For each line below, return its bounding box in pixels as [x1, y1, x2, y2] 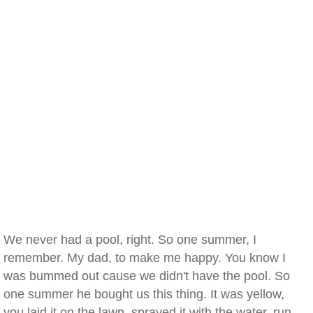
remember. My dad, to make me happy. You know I [3, 251, 286, 265]
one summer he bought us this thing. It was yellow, [3, 287, 284, 301]
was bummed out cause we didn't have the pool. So [3, 269, 290, 283]
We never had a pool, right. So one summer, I [3, 233, 256, 247]
